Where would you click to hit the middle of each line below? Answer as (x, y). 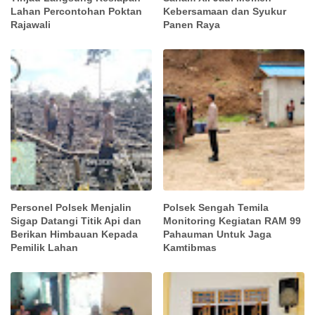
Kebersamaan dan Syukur (225, 12)
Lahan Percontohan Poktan (76, 12)
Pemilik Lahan (44, 247)
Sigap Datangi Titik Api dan (76, 220)
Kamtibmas (190, 247)
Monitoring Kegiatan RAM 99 (232, 220)
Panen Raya (192, 25)
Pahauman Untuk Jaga (218, 234)
